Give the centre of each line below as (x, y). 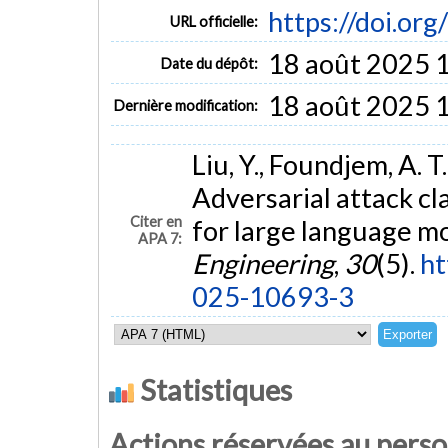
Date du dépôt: (210, 63)
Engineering (262, 264)
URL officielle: (214, 21)
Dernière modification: (186, 105)
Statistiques (213, 390)
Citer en (156, 222)
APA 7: (160, 239)
